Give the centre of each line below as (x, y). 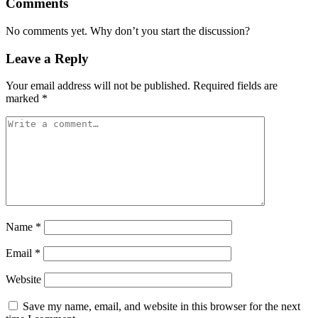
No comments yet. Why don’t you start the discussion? (128, 31)
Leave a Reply (47, 58)
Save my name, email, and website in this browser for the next (161, 307)
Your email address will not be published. (98, 86)
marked (24, 99)
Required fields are (235, 86)
